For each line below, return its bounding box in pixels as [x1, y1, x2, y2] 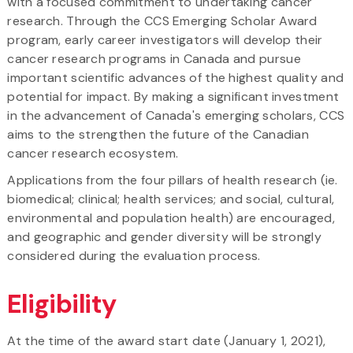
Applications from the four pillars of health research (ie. [7, 171, 338, 188]
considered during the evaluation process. [7, 247, 261, 264]
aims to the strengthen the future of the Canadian [7, 125, 310, 143]
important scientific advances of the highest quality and [7, 69, 344, 86]
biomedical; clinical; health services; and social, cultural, [7, 190, 335, 207]
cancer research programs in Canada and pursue [7, 50, 301, 67]
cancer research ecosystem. [7, 144, 179, 162]
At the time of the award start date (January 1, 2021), [7, 332, 326, 349]
